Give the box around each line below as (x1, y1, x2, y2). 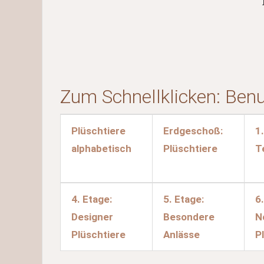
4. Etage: (71, 193, 112, 205)
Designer (71, 211, 113, 223)
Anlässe (163, 229, 200, 240)
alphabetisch (71, 143, 131, 154)
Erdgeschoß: (163, 125, 223, 137)
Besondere (163, 211, 214, 223)
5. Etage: (163, 193, 204, 205)
